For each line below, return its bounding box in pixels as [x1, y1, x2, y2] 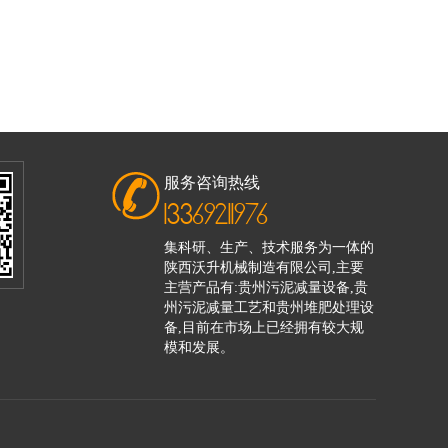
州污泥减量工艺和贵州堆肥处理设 [164, 300, 374, 316]
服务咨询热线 [164, 174, 260, 192]
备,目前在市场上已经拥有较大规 [164, 320, 364, 336]
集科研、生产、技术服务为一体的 [164, 240, 374, 256]
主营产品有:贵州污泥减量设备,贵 [164, 280, 368, 296]
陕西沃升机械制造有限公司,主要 [164, 260, 364, 276]
